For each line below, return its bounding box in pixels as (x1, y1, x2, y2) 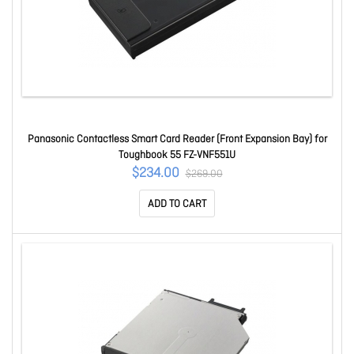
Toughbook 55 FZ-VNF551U (119, 149, 235, 162)
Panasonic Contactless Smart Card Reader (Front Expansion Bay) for (27, 133, 327, 146)
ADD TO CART (148, 198, 206, 211)
